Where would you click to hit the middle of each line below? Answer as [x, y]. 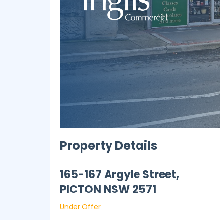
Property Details [109, 146]
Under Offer [80, 207]
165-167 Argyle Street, [120, 175]
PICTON [81, 189]
